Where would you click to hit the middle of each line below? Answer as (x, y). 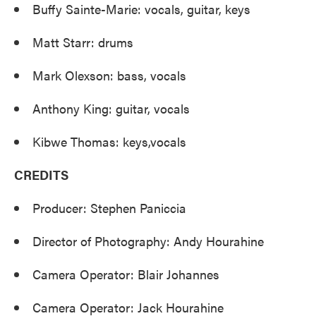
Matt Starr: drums (83, 42)
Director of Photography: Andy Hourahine (148, 241)
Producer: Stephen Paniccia (109, 208)
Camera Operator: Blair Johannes (126, 274)
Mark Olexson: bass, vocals (109, 75)
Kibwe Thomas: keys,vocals (109, 141)
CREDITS (41, 175)
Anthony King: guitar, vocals (111, 108)
